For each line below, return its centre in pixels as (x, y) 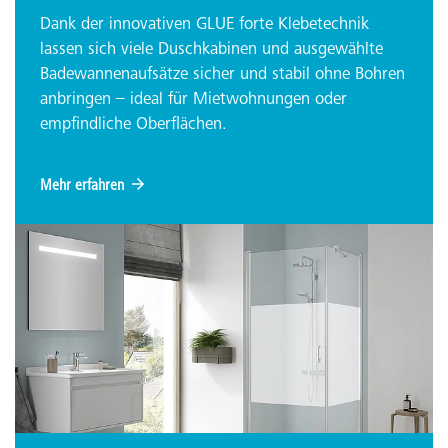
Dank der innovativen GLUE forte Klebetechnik (204, 25)
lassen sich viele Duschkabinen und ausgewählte (211, 50)
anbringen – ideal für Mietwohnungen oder (193, 100)
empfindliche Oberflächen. (133, 125)
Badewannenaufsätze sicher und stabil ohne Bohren (222, 75)
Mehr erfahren (82, 185)
